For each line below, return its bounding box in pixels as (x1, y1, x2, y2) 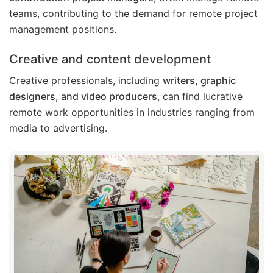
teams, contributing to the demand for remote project (9, 7, 258, 19)
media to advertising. (9, 121, 107, 134)
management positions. (9, 23, 116, 35)
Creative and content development (9, 51, 211, 66)
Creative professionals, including (9, 74, 163, 87)
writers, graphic (163, 74, 236, 87)
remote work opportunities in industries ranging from (9, 105, 255, 118)
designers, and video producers (9, 90, 157, 102)
